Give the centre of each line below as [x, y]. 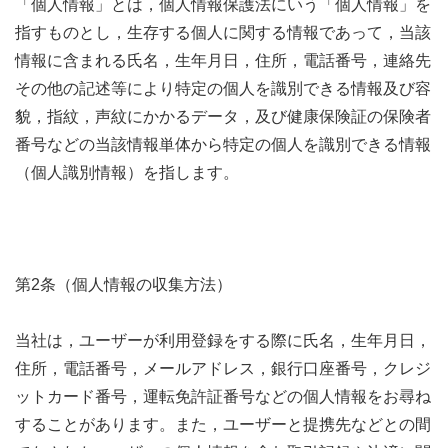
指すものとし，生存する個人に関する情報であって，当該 [223, 32]
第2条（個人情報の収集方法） [123, 284]
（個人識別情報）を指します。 [127, 172]
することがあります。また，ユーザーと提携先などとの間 [223, 424]
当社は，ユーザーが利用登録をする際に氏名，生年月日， [223, 340]
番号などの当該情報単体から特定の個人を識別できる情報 [223, 144]
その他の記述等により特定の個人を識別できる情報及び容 [223, 88]
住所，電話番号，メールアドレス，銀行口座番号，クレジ [223, 368]
